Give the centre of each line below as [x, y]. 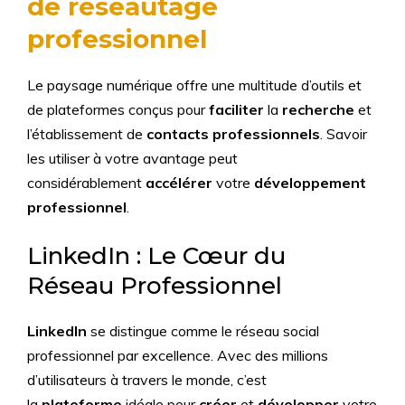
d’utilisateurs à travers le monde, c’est [147, 380]
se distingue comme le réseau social [203, 331]
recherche [318, 109]
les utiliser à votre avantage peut [132, 158]
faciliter [236, 109]
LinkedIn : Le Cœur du [156, 256]
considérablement [86, 183]
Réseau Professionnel [155, 286]
